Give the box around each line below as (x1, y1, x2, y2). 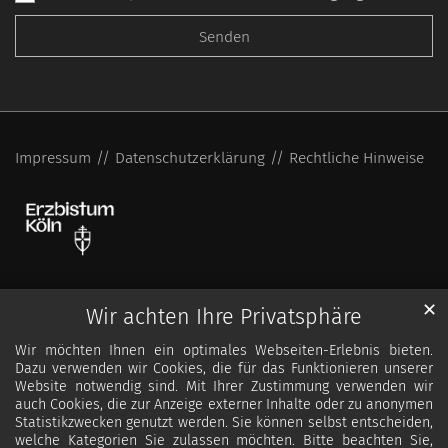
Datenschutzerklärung (115, 148, 265, 167)
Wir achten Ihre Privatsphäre (86, 304, 362, 331)
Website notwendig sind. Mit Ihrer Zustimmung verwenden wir (15, 378, 433, 396)
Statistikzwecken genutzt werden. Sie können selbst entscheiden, (15, 414, 433, 432)
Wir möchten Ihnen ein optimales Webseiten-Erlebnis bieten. (15, 342, 433, 360)
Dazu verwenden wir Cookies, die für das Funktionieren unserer (15, 360, 433, 378)
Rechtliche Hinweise (289, 148, 424, 167)
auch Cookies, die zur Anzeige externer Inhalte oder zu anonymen (15, 396, 433, 414)
